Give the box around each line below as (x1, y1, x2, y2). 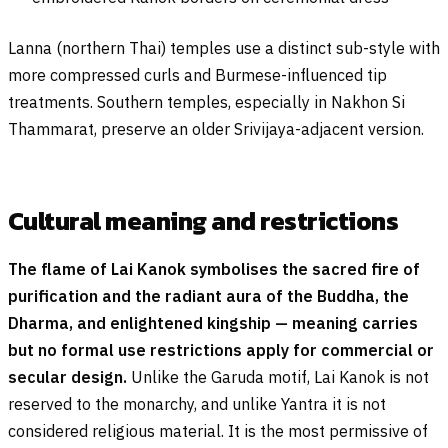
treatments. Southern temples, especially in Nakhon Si (8, 91, 405, 112)
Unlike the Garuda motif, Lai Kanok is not (127, 366, 429, 387)
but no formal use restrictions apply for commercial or (8, 339, 434, 360)
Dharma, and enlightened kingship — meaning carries (8, 312, 418, 333)
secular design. (8, 366, 127, 387)
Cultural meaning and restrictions (8, 201, 399, 240)
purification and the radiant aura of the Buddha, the (8, 285, 409, 306)
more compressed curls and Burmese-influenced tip (8, 64, 387, 85)
